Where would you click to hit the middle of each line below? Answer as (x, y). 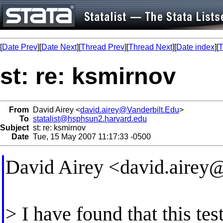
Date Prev (20, 47)
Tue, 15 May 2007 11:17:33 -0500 (90, 136)
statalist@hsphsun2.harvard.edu (90, 118)
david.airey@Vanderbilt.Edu (130, 110)
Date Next (59, 47)
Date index (195, 47)
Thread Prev (103, 47)
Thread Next (150, 47)
